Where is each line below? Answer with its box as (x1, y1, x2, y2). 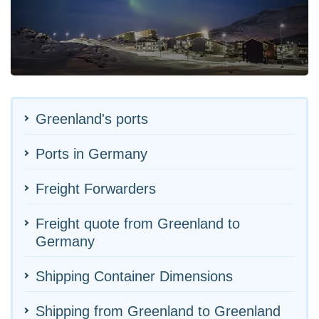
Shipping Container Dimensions (36, 268, 233, 284)
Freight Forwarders (36, 180, 156, 197)
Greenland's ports (36, 110, 148, 127)
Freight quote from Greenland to (36, 215, 240, 231)
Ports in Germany (36, 145, 147, 162)
